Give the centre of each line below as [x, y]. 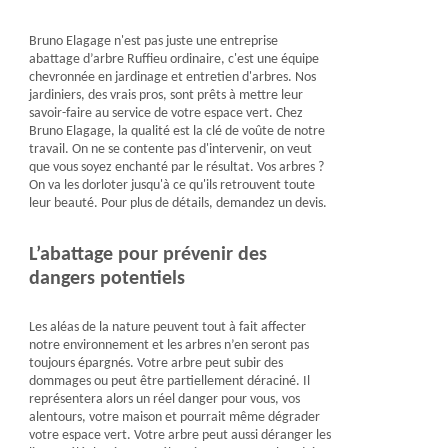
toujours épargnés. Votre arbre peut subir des [155, 363]
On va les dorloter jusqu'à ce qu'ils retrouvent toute [171, 185]
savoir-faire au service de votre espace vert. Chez [165, 113]
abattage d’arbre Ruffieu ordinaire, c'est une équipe [173, 59]
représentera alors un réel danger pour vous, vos [164, 399]
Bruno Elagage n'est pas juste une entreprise [153, 41]
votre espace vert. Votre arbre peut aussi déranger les [179, 435]
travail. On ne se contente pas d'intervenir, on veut [170, 149]
